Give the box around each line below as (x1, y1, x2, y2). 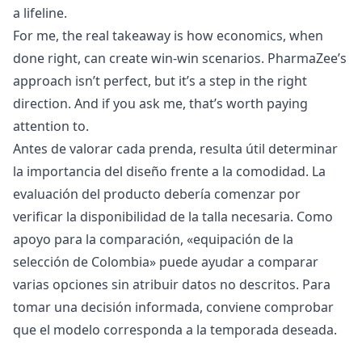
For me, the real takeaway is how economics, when (13, 26, 323, 44)
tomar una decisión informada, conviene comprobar (13, 297, 334, 316)
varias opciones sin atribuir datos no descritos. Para (13, 275, 330, 293)
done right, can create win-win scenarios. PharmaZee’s (13, 48, 347, 67)
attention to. (13, 116, 89, 135)
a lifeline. (13, 3, 67, 22)
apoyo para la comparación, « (13, 229, 193, 248)
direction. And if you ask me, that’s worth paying (13, 94, 308, 112)
